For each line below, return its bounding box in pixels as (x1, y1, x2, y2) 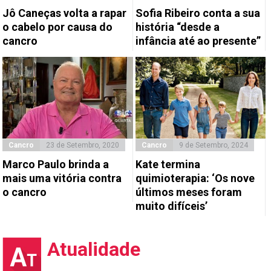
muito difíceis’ (135, 199, 207, 212)
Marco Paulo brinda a (2, 157, 109, 171)
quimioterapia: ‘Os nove (135, 171, 255, 184)
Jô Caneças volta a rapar (2, 7, 127, 20)
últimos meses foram (135, 185, 242, 198)
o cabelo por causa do (2, 21, 113, 34)
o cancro (2, 185, 47, 198)
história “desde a (135, 21, 220, 34)
